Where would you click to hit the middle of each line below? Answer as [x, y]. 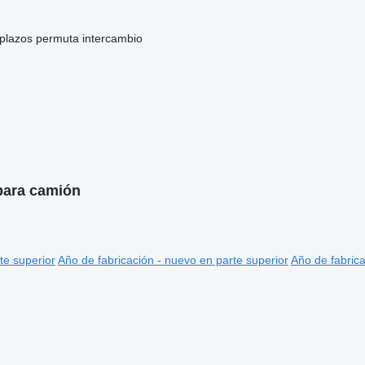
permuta [57, 38]
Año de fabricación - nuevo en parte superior [173, 259]
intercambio [112, 38]
